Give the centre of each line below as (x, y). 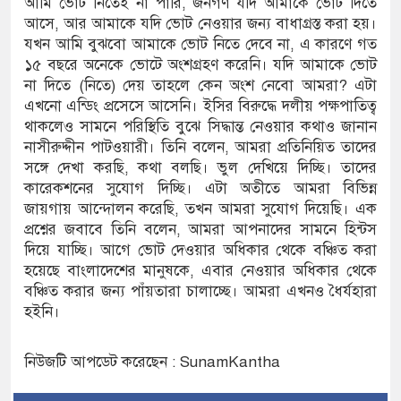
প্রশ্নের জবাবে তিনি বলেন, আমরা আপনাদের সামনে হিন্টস (200, 230)
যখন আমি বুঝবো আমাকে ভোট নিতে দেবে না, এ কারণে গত (200, 45)
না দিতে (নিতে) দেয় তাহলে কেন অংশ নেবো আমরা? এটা (200, 86)
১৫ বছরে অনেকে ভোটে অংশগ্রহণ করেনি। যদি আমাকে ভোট (200, 65)
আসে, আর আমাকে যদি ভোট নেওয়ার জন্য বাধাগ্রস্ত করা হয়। (200, 24)
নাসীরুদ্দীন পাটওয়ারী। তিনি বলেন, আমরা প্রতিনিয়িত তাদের (200, 148)
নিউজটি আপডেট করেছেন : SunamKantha (152, 363)
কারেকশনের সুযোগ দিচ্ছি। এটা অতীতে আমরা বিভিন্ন (200, 189)
